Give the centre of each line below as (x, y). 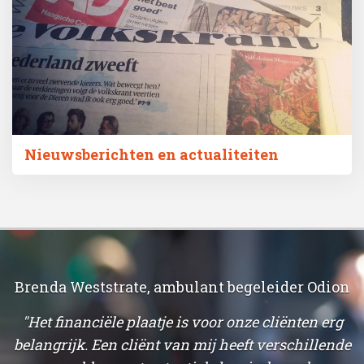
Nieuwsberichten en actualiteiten (152, 154)
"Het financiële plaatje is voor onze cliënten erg (182, 322)
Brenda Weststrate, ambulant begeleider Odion (182, 287)
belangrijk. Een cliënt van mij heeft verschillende (182, 344)
